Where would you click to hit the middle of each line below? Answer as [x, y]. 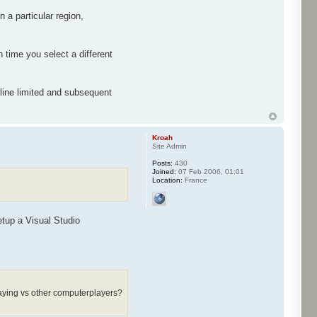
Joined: [164, 171]
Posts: [162, 163]
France [195, 180]
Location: [167, 180]
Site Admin [169, 146]
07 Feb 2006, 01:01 [210, 171]
